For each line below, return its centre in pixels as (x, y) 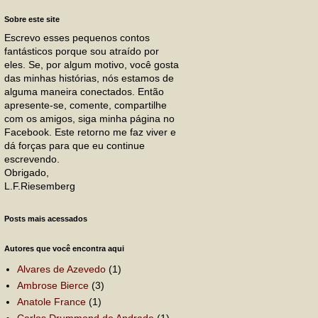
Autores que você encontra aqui (64, 248)
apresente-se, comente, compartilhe (86, 105)
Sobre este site (32, 19)
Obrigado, (27, 172)
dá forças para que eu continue (75, 146)
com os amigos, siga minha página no (89, 119)
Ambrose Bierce (53, 285)
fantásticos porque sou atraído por (82, 51)
